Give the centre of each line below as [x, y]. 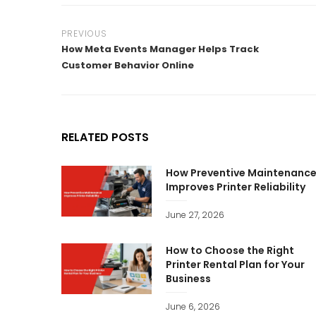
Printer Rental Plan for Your [235, 265]
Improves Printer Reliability [236, 187]
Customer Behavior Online [128, 66]
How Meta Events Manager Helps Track [160, 49]
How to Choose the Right [230, 251]
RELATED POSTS [105, 138]
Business [188, 279]
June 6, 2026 [193, 307]
